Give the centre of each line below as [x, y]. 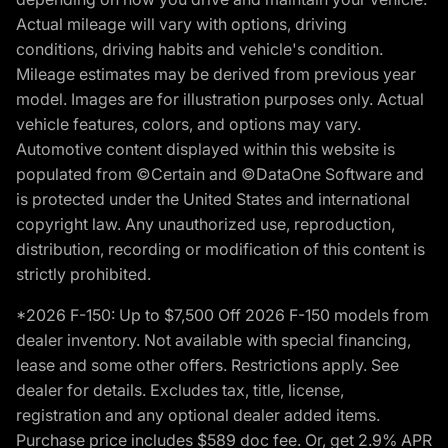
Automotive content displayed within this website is [205, 149]
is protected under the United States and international [213, 199]
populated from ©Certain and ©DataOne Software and [220, 174]
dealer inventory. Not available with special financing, [213, 340]
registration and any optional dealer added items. [198, 415]
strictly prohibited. [83, 274]
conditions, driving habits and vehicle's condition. [199, 49]
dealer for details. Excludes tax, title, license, [180, 390]
